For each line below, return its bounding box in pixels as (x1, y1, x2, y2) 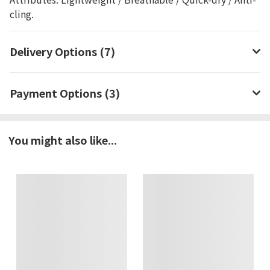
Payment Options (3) (10, 85, 120, 101)
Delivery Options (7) (10, 43, 115, 59)
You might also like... (8, 132, 117, 148)
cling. (10, 7, 34, 21)
